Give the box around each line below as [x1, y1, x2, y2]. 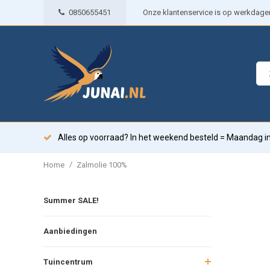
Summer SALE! [43, 195, 99, 205]
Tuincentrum [43, 257, 93, 266]
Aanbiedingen [43, 226, 97, 236]
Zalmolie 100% [77, 160, 127, 169]
